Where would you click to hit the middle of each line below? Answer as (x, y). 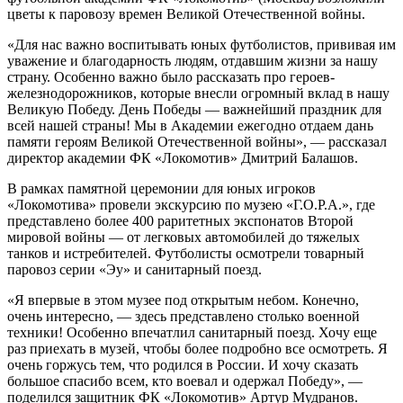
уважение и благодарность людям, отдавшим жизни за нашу (193, 60)
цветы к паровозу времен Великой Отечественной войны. (186, 13)
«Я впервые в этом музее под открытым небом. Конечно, (183, 300)
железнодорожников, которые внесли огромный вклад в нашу (198, 93)
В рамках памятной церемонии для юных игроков (161, 188)
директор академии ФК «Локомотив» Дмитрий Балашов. (183, 157)
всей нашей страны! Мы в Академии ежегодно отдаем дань (190, 125)
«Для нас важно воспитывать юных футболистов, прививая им (201, 44)
